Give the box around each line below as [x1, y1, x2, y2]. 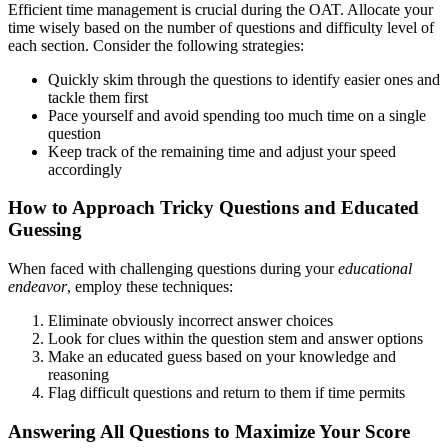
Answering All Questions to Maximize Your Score [8, 420, 410, 442]
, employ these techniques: [67, 278, 233, 295]
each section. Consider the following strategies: [8, 36, 304, 54]
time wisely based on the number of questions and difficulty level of [8, 18, 434, 36]
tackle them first [48, 88, 148, 106]
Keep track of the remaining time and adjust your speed [48, 142, 396, 160]
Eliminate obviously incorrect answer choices [48, 312, 333, 329]
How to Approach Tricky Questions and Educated [8, 197, 419, 219]
